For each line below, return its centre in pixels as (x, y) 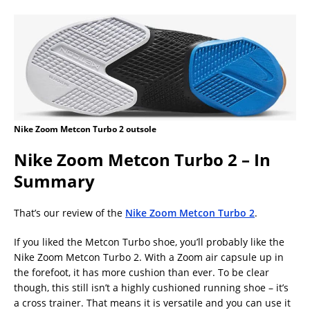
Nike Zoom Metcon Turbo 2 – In (142, 160)
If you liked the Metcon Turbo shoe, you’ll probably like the (149, 242)
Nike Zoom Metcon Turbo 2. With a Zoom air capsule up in (149, 257)
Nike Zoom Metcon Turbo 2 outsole (85, 129)
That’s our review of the (70, 213)
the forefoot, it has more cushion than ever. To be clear (142, 273)
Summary (54, 181)
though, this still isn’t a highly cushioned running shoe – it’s (151, 288)
